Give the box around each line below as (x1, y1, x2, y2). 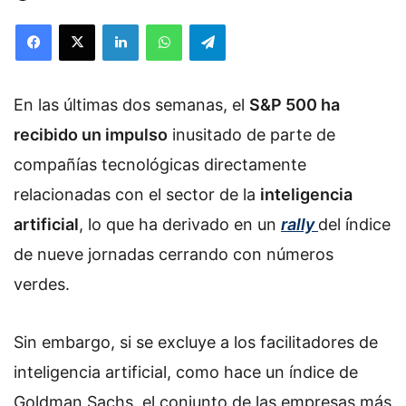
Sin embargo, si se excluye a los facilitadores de (14, 332, 378, 352)
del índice (318, 215, 391, 234)
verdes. (14, 275, 70, 294)
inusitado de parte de (168, 125, 335, 144)
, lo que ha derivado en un (79, 215, 281, 234)
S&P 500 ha (249, 95, 340, 114)
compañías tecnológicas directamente (14, 155, 306, 174)
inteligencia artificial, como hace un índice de (14, 362, 358, 382)
